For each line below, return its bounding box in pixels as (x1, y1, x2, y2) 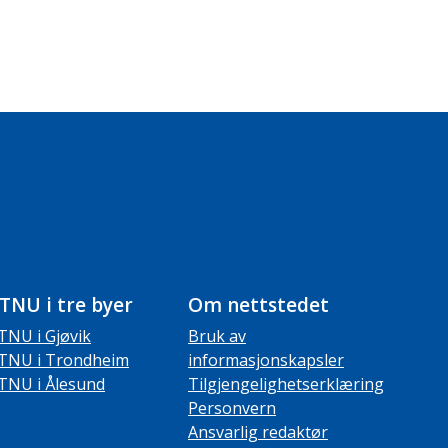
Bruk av (188, 325, 246, 348)
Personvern (188, 397, 276, 420)
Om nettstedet (188, 292, 329, 319)
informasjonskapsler (188, 349, 344, 372)
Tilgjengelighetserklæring (188, 373, 384, 396)
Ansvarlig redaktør (188, 421, 328, 444)
